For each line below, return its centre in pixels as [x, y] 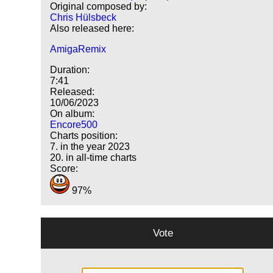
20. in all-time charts [94, 158]
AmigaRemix [78, 49]
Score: [64, 169]
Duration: [70, 70]
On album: [73, 114]
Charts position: [84, 136]
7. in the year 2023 [90, 147]
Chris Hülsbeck [83, 18]
